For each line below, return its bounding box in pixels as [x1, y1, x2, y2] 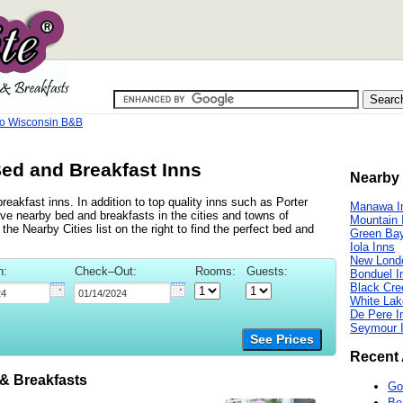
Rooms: [195, 264, 236, 278]
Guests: [246, 264, 288, 278]
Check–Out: [75, 264, 137, 278]
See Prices [250, 332, 314, 346]
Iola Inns [350, 240, 395, 255]
